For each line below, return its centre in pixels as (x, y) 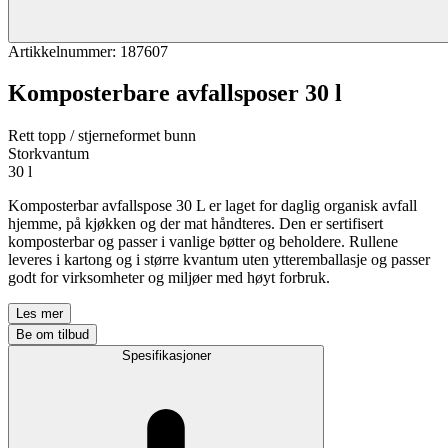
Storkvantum (48, 154)
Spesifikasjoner (166, 356)
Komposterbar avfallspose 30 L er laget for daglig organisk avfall (212, 206)
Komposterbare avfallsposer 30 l (175, 93)
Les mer (39, 314)
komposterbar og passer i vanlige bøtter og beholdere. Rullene (203, 242)
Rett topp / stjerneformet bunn (102, 136)
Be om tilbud (52, 335)
